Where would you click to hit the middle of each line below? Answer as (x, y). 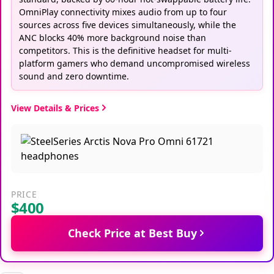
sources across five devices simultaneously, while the (128, 24)
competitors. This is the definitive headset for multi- (125, 50)
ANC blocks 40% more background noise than (113, 37)
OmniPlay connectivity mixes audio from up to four (123, 12)
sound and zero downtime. (74, 76)
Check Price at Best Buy (132, 233)
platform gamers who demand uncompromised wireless (135, 63)
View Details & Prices (55, 108)
